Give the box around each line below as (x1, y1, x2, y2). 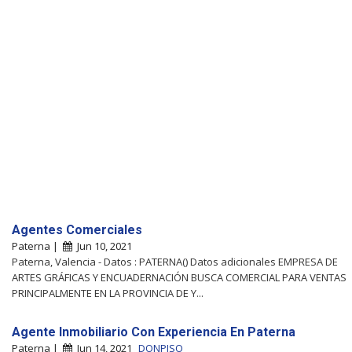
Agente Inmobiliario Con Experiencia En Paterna (12, 324, 295, 339)
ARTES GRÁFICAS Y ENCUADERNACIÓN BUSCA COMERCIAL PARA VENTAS (12, 269, 346, 284)
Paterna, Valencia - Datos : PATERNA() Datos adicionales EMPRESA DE (12, 254, 338, 269)
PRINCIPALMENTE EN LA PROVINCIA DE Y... (12, 285, 203, 300)
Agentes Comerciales (12, 222, 142, 237)
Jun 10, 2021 (72, 238, 132, 253)
